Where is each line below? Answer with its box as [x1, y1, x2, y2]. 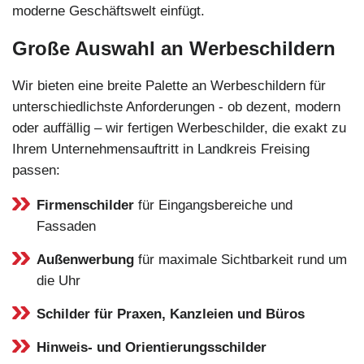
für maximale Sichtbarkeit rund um [134, 251, 347, 267]
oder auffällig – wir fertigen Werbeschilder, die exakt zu [12, 119, 346, 136]
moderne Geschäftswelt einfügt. [12, 2, 205, 19]
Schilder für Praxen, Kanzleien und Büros [37, 305, 305, 322]
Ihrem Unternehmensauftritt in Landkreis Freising [12, 141, 310, 157]
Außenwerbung [37, 251, 134, 267]
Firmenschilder [37, 197, 134, 213]
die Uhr [37, 272, 80, 288]
